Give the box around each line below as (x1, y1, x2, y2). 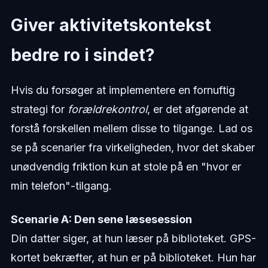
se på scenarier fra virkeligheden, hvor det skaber (10, 141, 255, 154)
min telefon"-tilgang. (10, 179, 112, 192)
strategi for (10, 102, 68, 115)
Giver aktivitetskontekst (10, 14, 211, 35)
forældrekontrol (67, 102, 147, 115)
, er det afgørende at (147, 102, 248, 115)
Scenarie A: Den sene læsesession (10, 212, 192, 226)
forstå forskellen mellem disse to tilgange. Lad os (10, 121, 252, 135)
